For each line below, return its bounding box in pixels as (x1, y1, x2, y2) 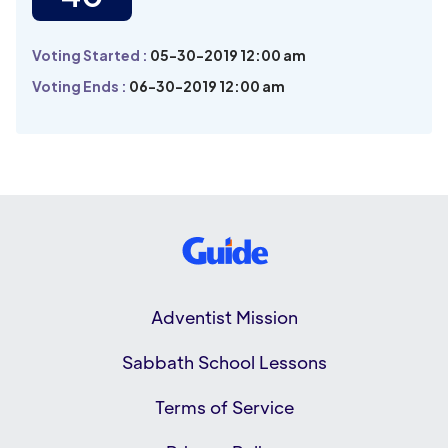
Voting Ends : (32, 76, 129, 95)
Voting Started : (32, 45, 150, 64)
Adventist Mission (150, 305, 298, 328)
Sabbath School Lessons (121, 350, 327, 373)
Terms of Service (154, 395, 294, 418)
